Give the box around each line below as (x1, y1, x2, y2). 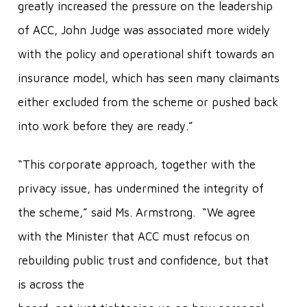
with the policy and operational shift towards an (17, 47, 274, 62)
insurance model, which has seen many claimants (17, 71, 280, 86)
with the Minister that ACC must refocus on (17, 230, 249, 244)
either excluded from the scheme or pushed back (17, 95, 278, 110)
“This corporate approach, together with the (17, 158, 256, 172)
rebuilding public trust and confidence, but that (17, 254, 269, 268)
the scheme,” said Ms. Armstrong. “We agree (17, 206, 256, 220)
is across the (17, 278, 84, 292)
